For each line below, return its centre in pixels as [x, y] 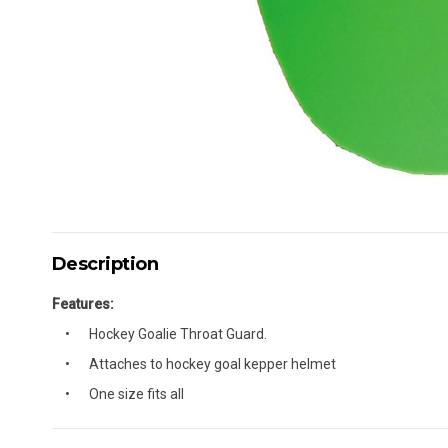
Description [105, 264]
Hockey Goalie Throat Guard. [178, 334]
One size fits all [136, 394]
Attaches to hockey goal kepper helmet [212, 364]
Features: [83, 304]
